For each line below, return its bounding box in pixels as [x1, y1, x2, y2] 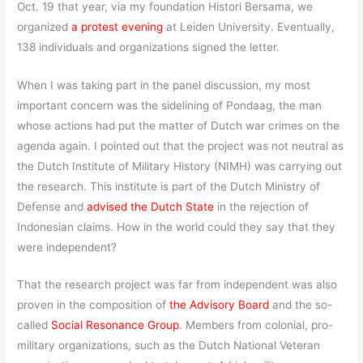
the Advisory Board [169, 298, 270, 312]
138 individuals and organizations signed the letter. [17, 40, 280, 53]
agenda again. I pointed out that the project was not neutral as [17, 139, 344, 152]
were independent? [17, 240, 117, 254]
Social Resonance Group [51, 318, 180, 332]
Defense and [17, 199, 88, 213]
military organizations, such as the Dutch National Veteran [17, 339, 321, 352]
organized [17, 19, 72, 33]
